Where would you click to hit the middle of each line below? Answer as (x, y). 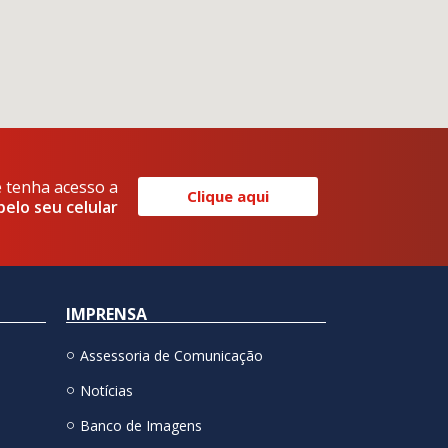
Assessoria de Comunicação (171, 356)
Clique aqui (228, 196)
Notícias (106, 391)
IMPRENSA (106, 314)
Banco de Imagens (140, 426)
